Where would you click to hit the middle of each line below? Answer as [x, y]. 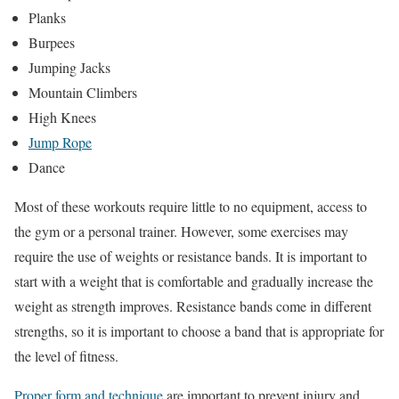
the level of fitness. [66, 355]
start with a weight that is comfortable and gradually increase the [194, 281]
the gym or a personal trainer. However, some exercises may [181, 231]
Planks [47, 17]
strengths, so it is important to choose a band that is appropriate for [199, 330]
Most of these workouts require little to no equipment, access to [191, 206]
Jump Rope [60, 142]
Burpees [52, 42]
